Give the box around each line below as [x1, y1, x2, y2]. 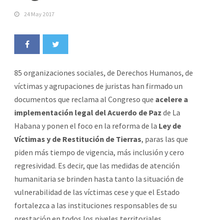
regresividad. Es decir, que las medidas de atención [14, 160, 180, 170]
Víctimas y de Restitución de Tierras [14, 134, 141, 144]
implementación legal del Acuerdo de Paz [14, 107, 162, 117]
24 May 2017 [24, 10, 55, 18]
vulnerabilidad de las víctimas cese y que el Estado [14, 187, 180, 197]
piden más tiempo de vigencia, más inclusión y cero [14, 147, 184, 157]
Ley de [159, 120, 181, 131]
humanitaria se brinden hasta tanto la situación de [14, 173, 184, 184]
